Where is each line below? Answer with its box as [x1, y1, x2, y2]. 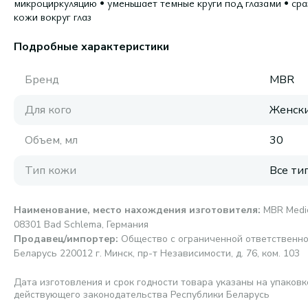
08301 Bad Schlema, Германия [14, 218, 148, 231]
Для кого [25, 102, 71, 118]
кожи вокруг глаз [14, 9, 91, 24]
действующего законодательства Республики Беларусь [14, 288, 269, 301]
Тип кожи [25, 163, 76, 178]
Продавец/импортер [14, 232, 115, 245]
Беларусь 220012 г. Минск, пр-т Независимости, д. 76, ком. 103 [14, 247, 300, 260]
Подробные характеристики [14, 39, 169, 54]
